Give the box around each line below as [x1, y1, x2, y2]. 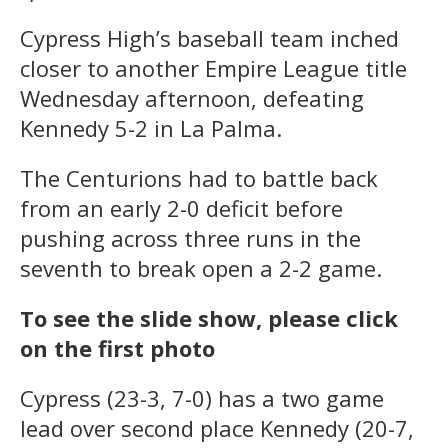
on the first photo [20, 332, 215, 363]
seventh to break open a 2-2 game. [20, 252, 382, 283]
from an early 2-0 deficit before [20, 192, 343, 223]
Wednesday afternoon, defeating [20, 82, 364, 113]
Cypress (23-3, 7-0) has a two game [20, 382, 384, 413]
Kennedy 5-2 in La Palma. [20, 112, 282, 143]
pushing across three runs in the [20, 222, 361, 253]
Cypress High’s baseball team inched [20, 22, 399, 53]
